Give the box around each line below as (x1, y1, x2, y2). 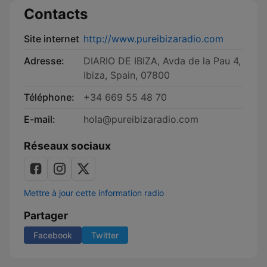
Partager (24, 209, 68, 222)
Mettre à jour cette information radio (24, 188, 164, 198)
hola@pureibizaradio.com (83, 113, 198, 125)
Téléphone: (24, 91, 74, 103)
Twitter (91, 230, 119, 240)
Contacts (24, 5, 88, 23)
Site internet (24, 33, 79, 45)
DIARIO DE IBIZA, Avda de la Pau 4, (83, 55, 241, 67)
